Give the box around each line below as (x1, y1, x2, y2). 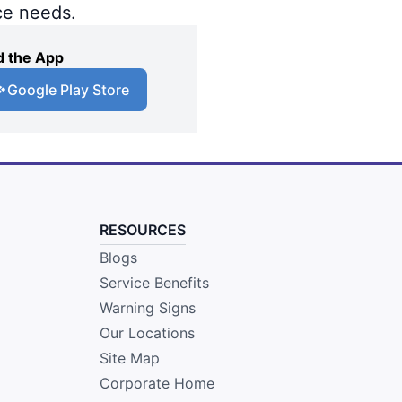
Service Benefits (99, 273, 209, 292)
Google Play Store (7, 80, 129, 99)
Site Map (99, 348, 160, 367)
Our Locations (99, 323, 195, 342)
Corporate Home (99, 373, 214, 392)
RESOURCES (99, 220, 186, 239)
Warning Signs (99, 298, 196, 317)
